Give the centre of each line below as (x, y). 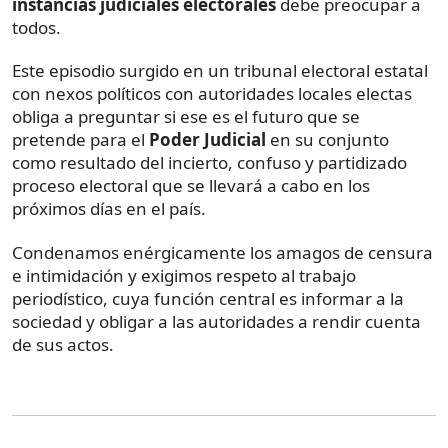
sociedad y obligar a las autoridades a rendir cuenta (216, 321)
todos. (36, 27)
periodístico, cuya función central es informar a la (208, 298)
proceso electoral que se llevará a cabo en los (191, 185)
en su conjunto (327, 139)
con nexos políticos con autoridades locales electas (212, 93)
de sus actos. (63, 344)
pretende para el (80, 139)
